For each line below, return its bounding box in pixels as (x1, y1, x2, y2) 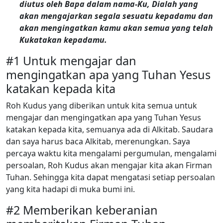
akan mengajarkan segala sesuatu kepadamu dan (19, 10, 214, 21)
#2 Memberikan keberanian (6, 202, 158, 218)
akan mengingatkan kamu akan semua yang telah (19, 22, 214, 33)
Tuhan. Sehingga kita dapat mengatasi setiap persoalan (6, 171, 215, 183)
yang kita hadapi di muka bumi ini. (6, 183, 135, 195)
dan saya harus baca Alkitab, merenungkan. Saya (6, 135, 190, 147)
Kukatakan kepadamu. (19, 34, 108, 45)
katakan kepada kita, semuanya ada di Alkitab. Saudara (6, 123, 213, 135)
